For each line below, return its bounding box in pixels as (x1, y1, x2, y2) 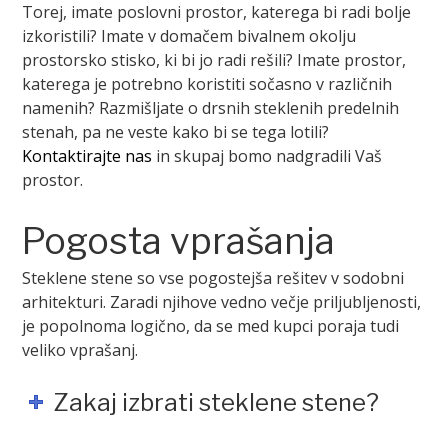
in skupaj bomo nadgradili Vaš (152, 144, 383, 167)
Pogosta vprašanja (22, 218, 336, 263)
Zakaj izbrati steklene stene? (53, 387, 380, 417)
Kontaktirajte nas (22, 144, 153, 167)
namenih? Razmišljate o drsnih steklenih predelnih (22, 96, 400, 119)
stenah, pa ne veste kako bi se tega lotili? (22, 120, 330, 143)
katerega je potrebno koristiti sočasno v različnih (22, 72, 393, 95)
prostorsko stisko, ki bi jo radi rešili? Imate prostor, (22, 48, 407, 71)
